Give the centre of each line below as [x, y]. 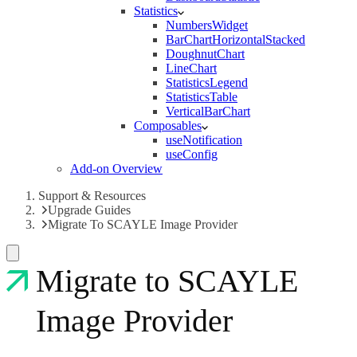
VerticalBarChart [208, 111]
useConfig [192, 154]
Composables [168, 125]
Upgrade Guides [89, 210]
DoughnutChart [205, 53]
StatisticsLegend [207, 82]
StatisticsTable [202, 96]
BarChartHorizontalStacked [235, 39]
